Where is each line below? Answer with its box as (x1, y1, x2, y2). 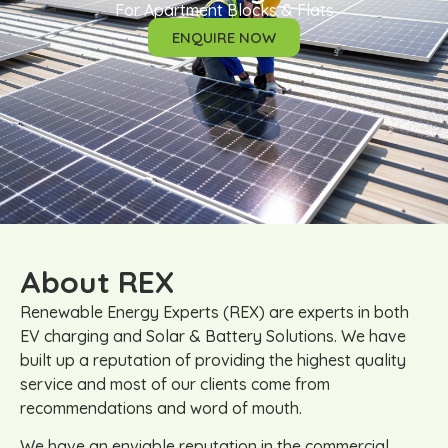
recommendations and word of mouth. (20, 397, 302, 418)
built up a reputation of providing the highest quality (20, 349, 406, 370)
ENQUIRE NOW (172, 27, 276, 47)
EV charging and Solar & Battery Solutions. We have (20, 325, 406, 346)
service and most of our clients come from (20, 373, 330, 394)
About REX (20, 262, 174, 301)
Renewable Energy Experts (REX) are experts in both (20, 301, 409, 322)
